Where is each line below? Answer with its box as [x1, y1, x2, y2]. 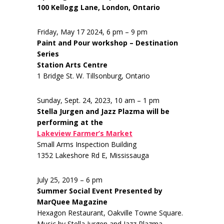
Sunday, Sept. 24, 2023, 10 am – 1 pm [37, 95, 159, 105]
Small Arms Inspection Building [37, 139, 136, 149]
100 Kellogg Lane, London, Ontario [37, 2, 160, 12]
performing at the [37, 117, 103, 127]
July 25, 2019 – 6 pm [37, 175, 102, 185]
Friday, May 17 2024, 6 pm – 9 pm [37, 27, 147, 37]
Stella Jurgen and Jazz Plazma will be [37, 106, 169, 116]
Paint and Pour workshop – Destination [37, 38, 178, 48]
